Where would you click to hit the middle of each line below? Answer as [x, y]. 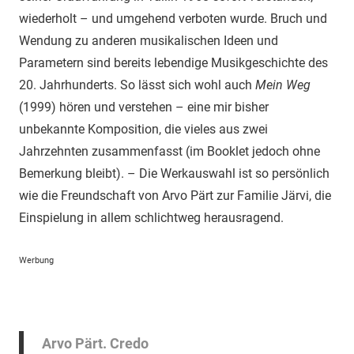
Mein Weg [283, 85]
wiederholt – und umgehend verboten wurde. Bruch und [173, 19]
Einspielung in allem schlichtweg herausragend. [151, 218]
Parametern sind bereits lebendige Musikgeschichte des [173, 63]
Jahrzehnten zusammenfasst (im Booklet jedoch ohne [169, 152]
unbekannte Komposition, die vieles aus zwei [143, 130]
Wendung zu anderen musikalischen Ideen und [149, 41]
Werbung [36, 261]
